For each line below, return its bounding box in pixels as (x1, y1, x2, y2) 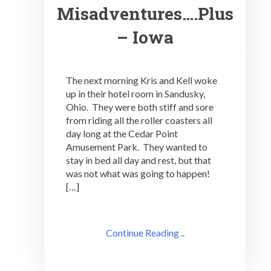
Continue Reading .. (106, 227, 184, 239)
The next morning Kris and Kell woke (66, 74, 217, 87)
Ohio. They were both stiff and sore (66, 101, 214, 113)
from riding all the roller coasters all (66, 114, 212, 126)
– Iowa (117, 26, 174, 49)
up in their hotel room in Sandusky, (66, 88, 205, 100)
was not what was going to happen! (66, 168, 210, 180)
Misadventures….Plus (57, 2, 233, 25)
